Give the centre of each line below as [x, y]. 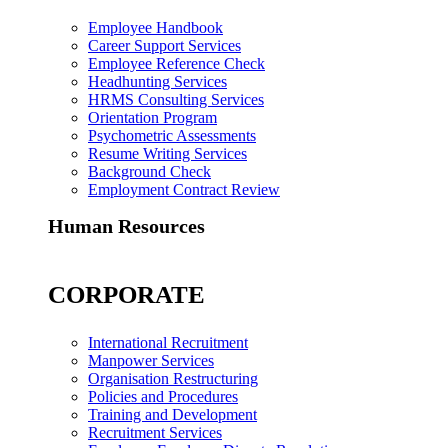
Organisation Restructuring [173, 378]
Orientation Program [152, 117]
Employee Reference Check [176, 63]
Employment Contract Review [184, 189]
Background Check [149, 171]
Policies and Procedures [163, 396]
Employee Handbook [155, 27]
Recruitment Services [155, 432]
